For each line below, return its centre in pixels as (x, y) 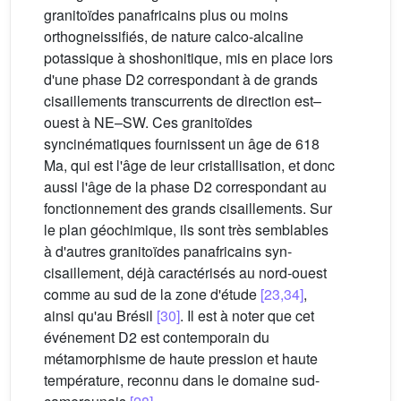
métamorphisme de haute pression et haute (181, 358)
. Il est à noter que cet (247, 315)
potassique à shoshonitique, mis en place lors (188, 57)
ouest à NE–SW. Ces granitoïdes (148, 122)
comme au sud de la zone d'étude (152, 294)
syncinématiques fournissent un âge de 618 (182, 143)
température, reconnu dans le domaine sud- (182, 380)
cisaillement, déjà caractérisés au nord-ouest (185, 272)
